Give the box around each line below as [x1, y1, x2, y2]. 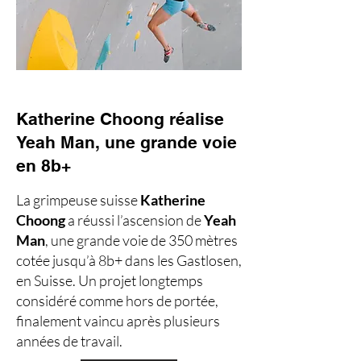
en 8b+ [16, 156, 71, 176]
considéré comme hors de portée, [16, 292, 218, 309]
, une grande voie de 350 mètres [45, 231, 238, 249]
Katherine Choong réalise [16, 109, 224, 129]
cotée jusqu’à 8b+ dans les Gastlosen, [16, 251, 242, 269]
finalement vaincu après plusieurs [16, 312, 220, 330]
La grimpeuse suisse [16, 191, 140, 209]
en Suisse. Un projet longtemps [16, 272, 203, 289]
